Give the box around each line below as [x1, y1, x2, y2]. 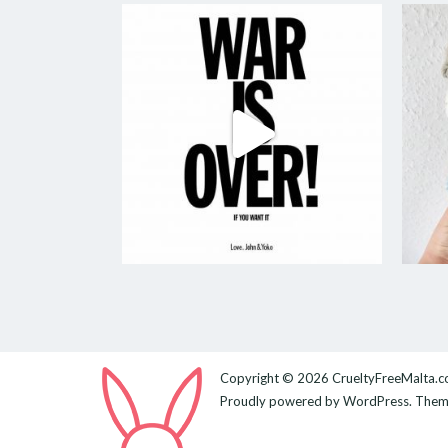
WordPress [343, 393, 409, 410]
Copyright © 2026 [220, 370, 332, 387]
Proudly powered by [220, 393, 343, 410]
